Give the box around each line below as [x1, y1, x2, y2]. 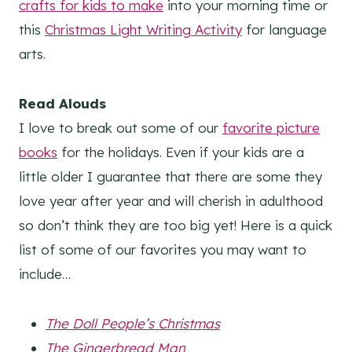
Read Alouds [19, 95, 106, 112]
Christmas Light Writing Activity [45, 21, 242, 38]
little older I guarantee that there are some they [19, 168, 322, 185]
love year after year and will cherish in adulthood [19, 192, 323, 210]
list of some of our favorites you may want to [19, 241, 306, 258]
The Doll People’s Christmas [46, 315, 220, 332]
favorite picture [222, 119, 320, 137]
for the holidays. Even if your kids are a [57, 144, 304, 161]
